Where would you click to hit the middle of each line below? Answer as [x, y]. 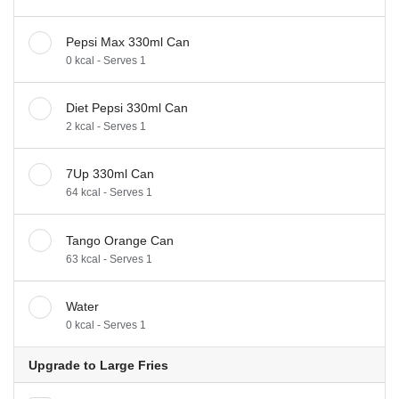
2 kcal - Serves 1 [106, 127]
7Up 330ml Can [110, 174]
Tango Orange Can [120, 240]
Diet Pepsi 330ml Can [127, 108]
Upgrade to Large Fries [98, 365]
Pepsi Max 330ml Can [128, 42]
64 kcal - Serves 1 [109, 193]
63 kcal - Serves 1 [109, 259]
